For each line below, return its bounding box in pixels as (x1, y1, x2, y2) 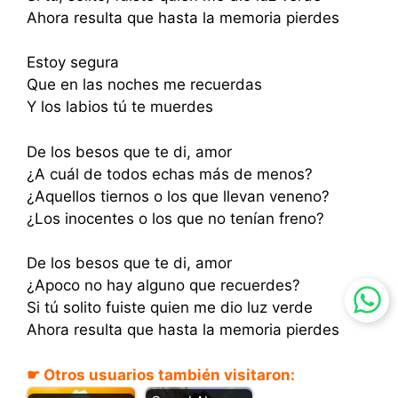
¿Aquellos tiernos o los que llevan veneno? (27, 187, 330, 205)
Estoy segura (27, 53, 119, 72)
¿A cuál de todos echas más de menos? (27, 164, 313, 183)
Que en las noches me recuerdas (27, 76, 262, 94)
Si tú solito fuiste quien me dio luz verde (27, 298, 313, 317)
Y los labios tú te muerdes (27, 98, 213, 116)
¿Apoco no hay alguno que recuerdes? (27, 276, 300, 295)
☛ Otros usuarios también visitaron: (27, 365, 295, 384)
